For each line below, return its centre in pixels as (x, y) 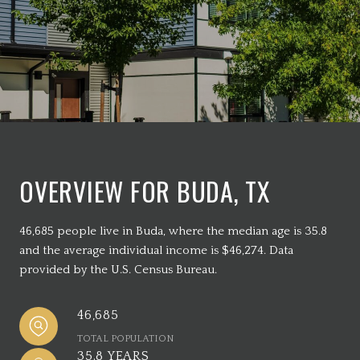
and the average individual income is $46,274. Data (156, 250)
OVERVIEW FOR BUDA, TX (145, 191)
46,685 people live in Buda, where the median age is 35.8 (173, 231)
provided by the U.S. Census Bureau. (118, 270)
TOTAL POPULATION (125, 339)
